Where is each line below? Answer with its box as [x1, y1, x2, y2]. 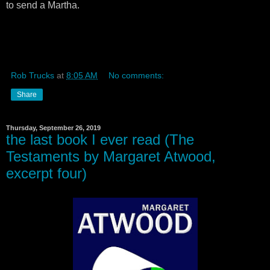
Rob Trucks [11, 71, 54, 80]
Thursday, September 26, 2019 [6, 124, 101, 131]
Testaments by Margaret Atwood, [6, 148, 216, 165]
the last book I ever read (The [6, 131, 194, 148]
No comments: [108, 71, 165, 80]
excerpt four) [6, 165, 87, 181]
